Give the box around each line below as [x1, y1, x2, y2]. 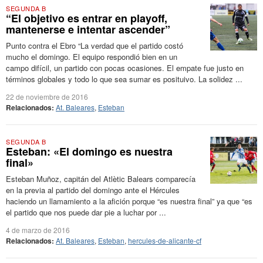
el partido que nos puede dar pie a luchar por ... [6, 207, 166, 218]
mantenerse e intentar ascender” [6, 22, 170, 37]
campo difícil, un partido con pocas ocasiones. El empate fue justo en [6, 62, 244, 73]
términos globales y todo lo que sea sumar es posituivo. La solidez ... [6, 73, 242, 85]
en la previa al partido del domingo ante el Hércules [6, 184, 180, 195]
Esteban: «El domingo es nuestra [6, 144, 173, 159]
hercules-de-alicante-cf [128, 235, 201, 245]
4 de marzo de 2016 [6, 225, 70, 235]
